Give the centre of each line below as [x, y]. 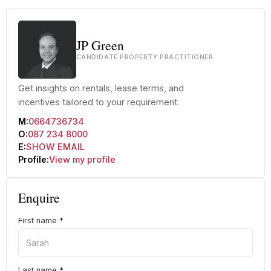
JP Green [100, 45]
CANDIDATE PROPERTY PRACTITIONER [145, 57]
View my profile [82, 159]
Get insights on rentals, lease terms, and [101, 88]
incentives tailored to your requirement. [98, 102]
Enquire [39, 198]
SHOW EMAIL [55, 146]
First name [38, 221]
